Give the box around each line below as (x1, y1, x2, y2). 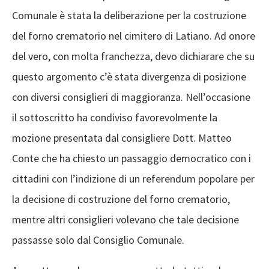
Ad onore (212, 29, 255, 43)
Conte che (12, 151, 59, 165)
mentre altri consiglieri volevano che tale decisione (12, 213, 239, 226)
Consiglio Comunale (93, 233, 182, 247)
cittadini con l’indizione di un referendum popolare (12, 172, 240, 186)
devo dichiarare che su (153, 49, 255, 63)
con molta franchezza (50, 49, 150, 63)
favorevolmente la (133, 110, 217, 124)
